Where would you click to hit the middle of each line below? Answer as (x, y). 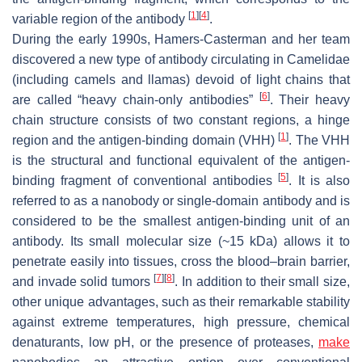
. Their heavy (310, 99)
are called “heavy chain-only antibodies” (136, 99)
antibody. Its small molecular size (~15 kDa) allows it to (181, 241)
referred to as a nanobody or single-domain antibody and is (181, 200)
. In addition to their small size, (263, 281)
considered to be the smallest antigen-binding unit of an (181, 221)
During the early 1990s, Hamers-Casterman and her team (181, 39)
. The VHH (319, 140)
